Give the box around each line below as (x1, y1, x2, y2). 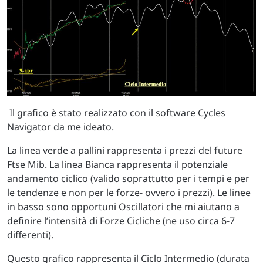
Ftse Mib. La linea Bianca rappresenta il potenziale (7, 157, 228, 171)
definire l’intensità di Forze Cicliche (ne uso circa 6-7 (7, 214, 235, 227)
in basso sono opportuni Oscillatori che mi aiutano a (7, 200, 240, 213)
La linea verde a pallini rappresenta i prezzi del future (7, 143, 242, 157)
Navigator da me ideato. (7, 120, 114, 133)
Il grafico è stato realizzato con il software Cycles (7, 106, 225, 119)
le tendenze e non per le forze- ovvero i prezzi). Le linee (7, 186, 251, 199)
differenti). (7, 228, 56, 241)
